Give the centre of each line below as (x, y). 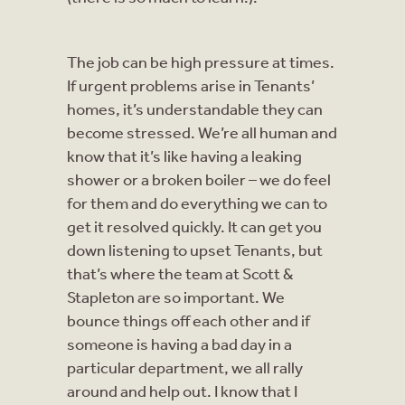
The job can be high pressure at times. (201, 61)
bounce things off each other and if (188, 320)
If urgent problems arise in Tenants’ (191, 85)
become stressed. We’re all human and (202, 132)
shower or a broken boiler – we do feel (199, 179)
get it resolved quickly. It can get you (194, 226)
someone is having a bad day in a (179, 343)
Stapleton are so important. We (176, 296)
